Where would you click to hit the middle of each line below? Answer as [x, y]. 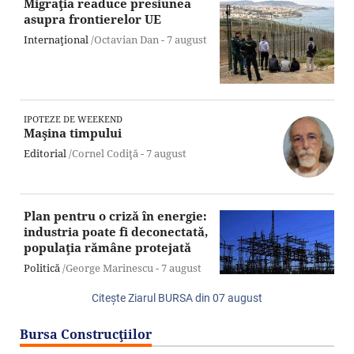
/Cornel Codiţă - [106, 154]
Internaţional [56, 40]
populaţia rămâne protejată [107, 248]
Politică [42, 268]
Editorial [45, 154]
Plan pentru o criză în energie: [115, 216]
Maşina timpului [73, 133]
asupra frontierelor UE [92, 19]
